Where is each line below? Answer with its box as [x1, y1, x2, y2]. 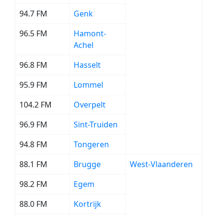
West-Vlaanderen [130, 159, 193, 170]
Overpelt [74, 99, 106, 110]
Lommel [74, 79, 103, 90]
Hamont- [74, 28, 106, 39]
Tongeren [74, 139, 109, 150]
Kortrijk [74, 199, 101, 209]
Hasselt [74, 60, 101, 70]
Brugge [74, 159, 101, 170]
